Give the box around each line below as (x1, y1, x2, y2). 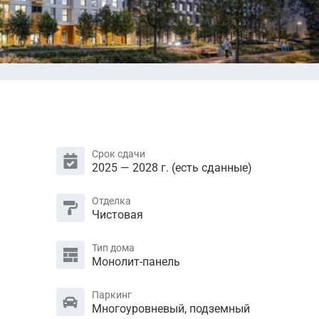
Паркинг (91, 288, 132, 300)
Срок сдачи (91, 147, 145, 159)
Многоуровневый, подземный (91, 301, 250, 315)
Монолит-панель (91, 254, 180, 268)
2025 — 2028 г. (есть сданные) (91, 160, 252, 174)
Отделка (91, 194, 131, 206)
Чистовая (91, 207, 143, 221)
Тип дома (91, 241, 135, 253)
